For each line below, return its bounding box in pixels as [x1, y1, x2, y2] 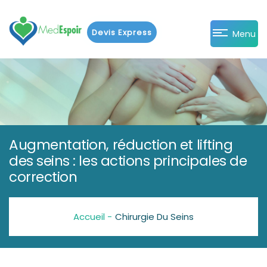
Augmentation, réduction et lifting [9, 135, 233, 155]
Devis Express [92, 27, 153, 38]
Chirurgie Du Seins [115, 210, 194, 223]
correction [9, 167, 77, 187]
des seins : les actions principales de [9, 151, 247, 171]
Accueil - [73, 210, 112, 223]
